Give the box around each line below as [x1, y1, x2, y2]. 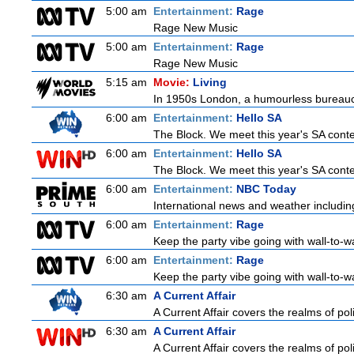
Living [193, 76, 227, 88]
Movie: [153, 76, 193, 88]
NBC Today [236, 183, 296, 195]
